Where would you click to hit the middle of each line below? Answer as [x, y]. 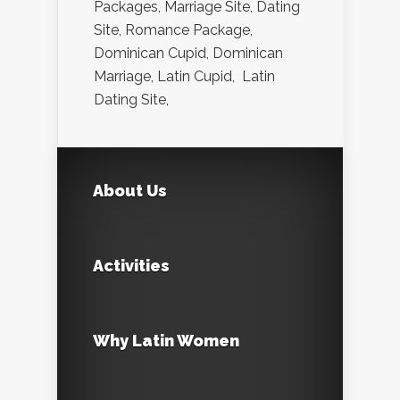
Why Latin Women [166, 341]
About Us [130, 191]
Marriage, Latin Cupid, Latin [184, 76]
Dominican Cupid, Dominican [188, 53]
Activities [131, 266]
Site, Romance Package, [173, 30]
